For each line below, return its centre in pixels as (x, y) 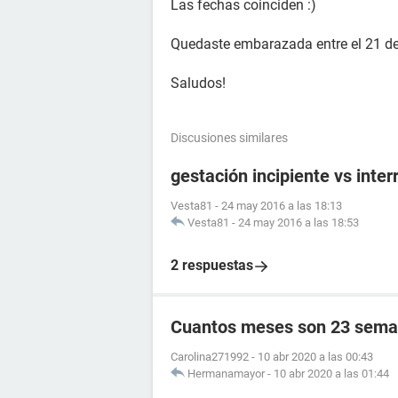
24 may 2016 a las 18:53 (298, 223)
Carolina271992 (210, 357)
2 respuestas (212, 265)
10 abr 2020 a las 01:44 (331, 374)
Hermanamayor (226, 374)
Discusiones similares (229, 138)
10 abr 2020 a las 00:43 (315, 357)
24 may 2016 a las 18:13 (282, 206)
